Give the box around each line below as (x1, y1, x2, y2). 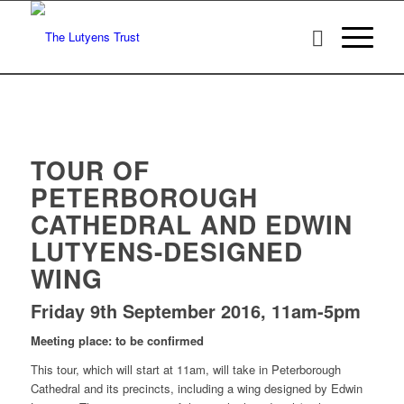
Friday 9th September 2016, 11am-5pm (30, 298, 361, 324)
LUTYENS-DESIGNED (30, 233, 303, 270)
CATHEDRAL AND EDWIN (30, 206, 353, 243)
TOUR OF (30, 151, 150, 188)
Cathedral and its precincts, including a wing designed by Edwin (30, 380, 363, 398)
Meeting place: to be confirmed (30, 332, 204, 350)
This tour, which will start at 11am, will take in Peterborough (30, 361, 341, 379)
